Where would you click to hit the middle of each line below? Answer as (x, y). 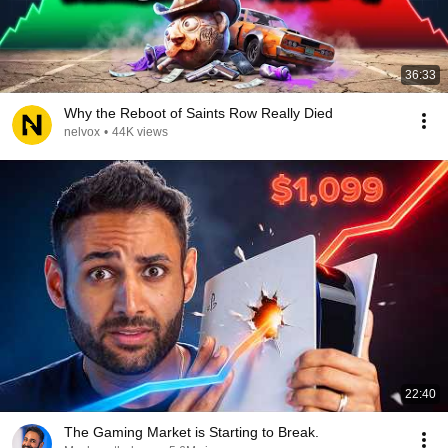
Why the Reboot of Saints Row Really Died (198, 113)
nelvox (82, 132)
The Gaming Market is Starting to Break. (191, 432)
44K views (140, 132)
